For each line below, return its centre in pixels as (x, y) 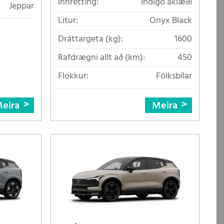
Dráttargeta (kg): (90, 39)
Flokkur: (73, 76)
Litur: (68, 20)
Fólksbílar (174, 76)
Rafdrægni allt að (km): (101, 57)
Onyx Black (171, 20)
